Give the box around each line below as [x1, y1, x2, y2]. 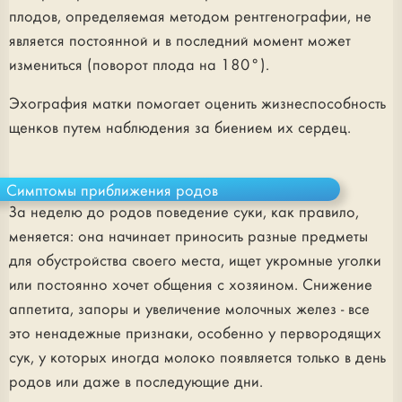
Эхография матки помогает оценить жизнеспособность [9, 96, 386, 112]
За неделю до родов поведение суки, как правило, [9, 205, 359, 221]
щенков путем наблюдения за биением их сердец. [9, 120, 351, 136]
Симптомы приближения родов [6, 183, 218, 199]
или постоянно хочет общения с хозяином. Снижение [9, 277, 372, 293]
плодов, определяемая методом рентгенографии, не [9, 9, 371, 25]
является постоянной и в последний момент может [9, 33, 351, 49]
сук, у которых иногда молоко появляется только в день [9, 350, 386, 366]
